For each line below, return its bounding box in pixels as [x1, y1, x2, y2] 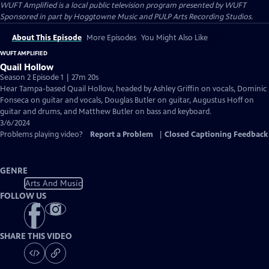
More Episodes [86, 33, 136, 43]
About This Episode [12, 33, 82, 43]
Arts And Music [25, 178, 82, 189]
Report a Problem [90, 130, 153, 139]
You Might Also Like [141, 33, 208, 43]
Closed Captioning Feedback [165, 130, 268, 139]
